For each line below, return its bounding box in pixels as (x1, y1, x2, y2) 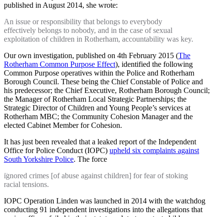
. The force (74, 155, 107, 164)
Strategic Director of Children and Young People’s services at (4, 104, 190, 112)
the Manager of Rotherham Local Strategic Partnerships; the (4, 95, 186, 104)
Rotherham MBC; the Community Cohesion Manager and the (4, 112, 193, 121)
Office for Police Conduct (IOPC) (4, 146, 109, 155)
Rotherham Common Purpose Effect (4, 60, 115, 69)
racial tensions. (4, 180, 49, 189)
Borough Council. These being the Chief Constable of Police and (4, 77, 203, 86)
